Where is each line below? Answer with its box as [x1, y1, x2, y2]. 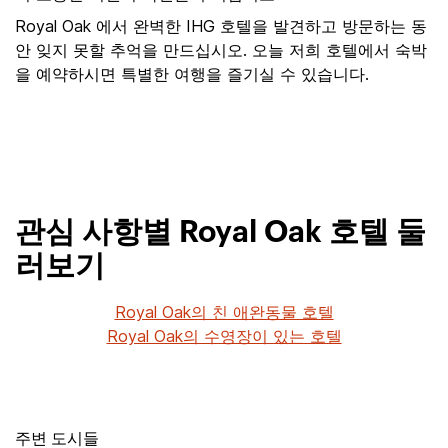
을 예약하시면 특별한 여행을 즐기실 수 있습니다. [15, 64, 369, 84]
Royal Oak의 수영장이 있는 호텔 [106, 326, 342, 346]
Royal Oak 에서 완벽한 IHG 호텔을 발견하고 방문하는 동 [15, 16, 427, 36]
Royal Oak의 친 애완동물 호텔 [114, 302, 334, 322]
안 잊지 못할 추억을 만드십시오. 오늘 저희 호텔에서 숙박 [15, 40, 427, 60]
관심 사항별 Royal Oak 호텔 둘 [15, 218, 426, 248]
